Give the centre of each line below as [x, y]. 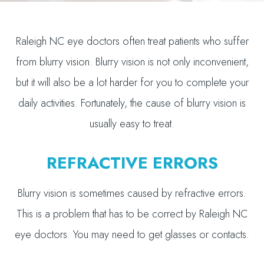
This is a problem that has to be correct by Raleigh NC [132, 214]
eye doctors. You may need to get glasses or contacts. [132, 235]
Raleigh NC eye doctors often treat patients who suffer [132, 41]
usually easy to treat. [132, 124]
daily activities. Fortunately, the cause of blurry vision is [132, 103]
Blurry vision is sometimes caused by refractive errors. [132, 193]
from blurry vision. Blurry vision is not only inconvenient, [132, 62]
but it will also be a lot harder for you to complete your [132, 82]
